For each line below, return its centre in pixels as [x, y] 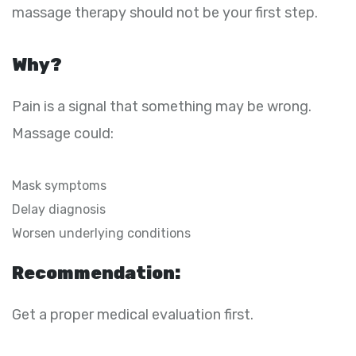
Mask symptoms [59, 185]
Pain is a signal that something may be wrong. [162, 106]
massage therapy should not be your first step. [165, 12]
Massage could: [63, 133]
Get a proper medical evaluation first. [133, 314]
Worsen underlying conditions [101, 233]
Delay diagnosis [59, 209]
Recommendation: [96, 273]
